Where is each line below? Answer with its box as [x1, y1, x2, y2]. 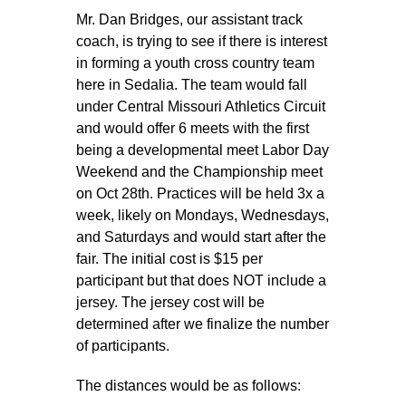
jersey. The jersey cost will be [76, 295, 265, 311]
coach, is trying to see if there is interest [76, 34, 327, 50]
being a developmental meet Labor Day [76, 142, 329, 159]
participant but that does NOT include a [76, 273, 326, 289]
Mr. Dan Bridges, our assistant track [76, 12, 303, 28]
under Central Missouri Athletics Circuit [76, 99, 325, 115]
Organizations [23, 187, 112, 202]
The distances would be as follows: [76, 378, 301, 394]
